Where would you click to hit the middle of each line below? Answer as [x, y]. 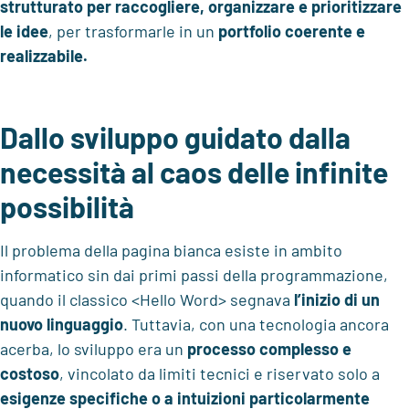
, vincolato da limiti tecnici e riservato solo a [220, 373]
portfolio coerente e [292, 31]
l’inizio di [326, 299]
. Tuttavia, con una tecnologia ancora [256, 324]
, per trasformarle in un [133, 31]
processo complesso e [269, 349]
